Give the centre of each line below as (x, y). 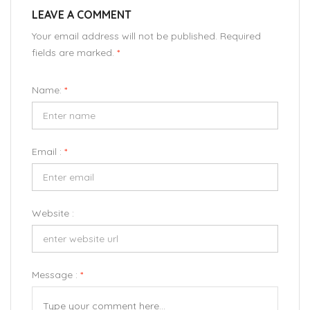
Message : (56, 275)
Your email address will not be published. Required (146, 36)
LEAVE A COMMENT (82, 15)
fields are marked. (74, 53)
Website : (53, 213)
